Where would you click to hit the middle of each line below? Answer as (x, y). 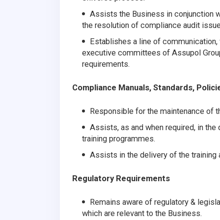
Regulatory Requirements (121, 178)
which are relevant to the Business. (142, 213)
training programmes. (119, 138)
